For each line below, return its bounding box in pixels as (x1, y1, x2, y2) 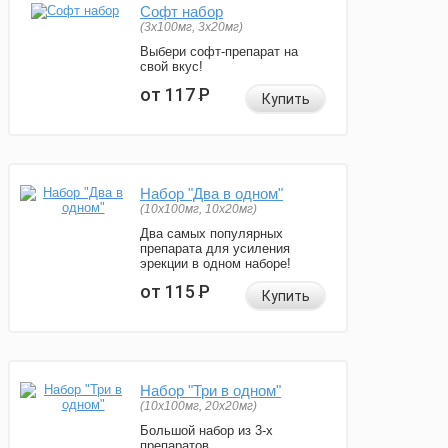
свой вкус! (140, 59, 203, 75)
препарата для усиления (140, 241, 290, 257)
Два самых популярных (140, 226, 283, 242)
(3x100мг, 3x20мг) (140, 20, 243, 35)
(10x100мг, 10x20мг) (140, 202, 257, 217)
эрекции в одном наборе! (140, 256, 291, 272)
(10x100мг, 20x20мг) (140, 399, 257, 414)
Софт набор (140, 3, 223, 21)
